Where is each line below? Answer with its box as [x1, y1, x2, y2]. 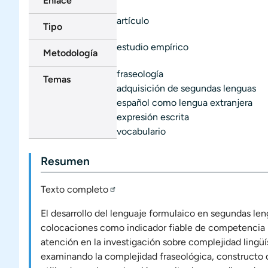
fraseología [117, 68, 163, 80]
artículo [117, 15, 149, 27]
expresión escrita [117, 111, 189, 123]
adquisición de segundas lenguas [117, 82, 256, 94]
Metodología [43, 47, 98, 59]
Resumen [41, 154, 90, 168]
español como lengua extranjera [117, 96, 252, 108]
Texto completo [41, 183, 108, 195]
